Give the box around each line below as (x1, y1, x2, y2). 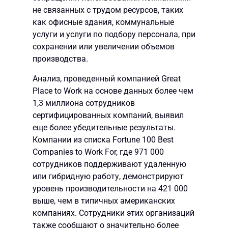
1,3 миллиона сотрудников (33, 98, 135, 108)
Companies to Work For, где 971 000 (33, 147, 164, 157)
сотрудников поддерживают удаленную (33, 159, 186, 169)
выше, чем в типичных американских (33, 195, 175, 206)
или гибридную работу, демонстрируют (33, 171, 184, 181)
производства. (33, 54, 88, 64)
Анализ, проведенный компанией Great (33, 73, 181, 83)
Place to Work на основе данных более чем (33, 85, 193, 96)
